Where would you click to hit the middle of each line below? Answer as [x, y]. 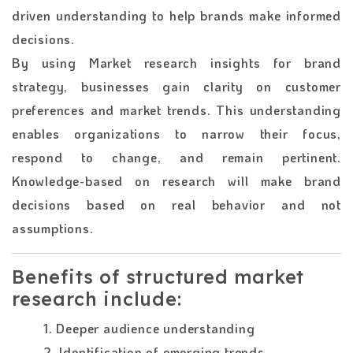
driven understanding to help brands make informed [176, 15]
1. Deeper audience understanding [149, 328]
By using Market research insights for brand [176, 62]
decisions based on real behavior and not [176, 204]
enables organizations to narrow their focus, [176, 133]
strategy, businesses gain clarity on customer [176, 86]
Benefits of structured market [158, 277]
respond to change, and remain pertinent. [176, 157]
